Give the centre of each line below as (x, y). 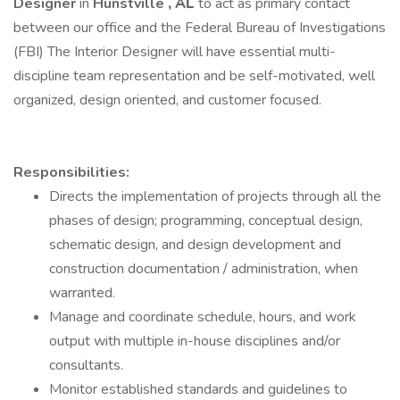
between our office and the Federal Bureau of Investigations (200, 28)
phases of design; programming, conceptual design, (206, 221)
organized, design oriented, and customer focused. (167, 100)
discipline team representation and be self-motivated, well (194, 76)
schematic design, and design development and (195, 245)
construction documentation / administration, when (204, 269)
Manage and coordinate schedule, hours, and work (203, 317)
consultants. (86, 365)
